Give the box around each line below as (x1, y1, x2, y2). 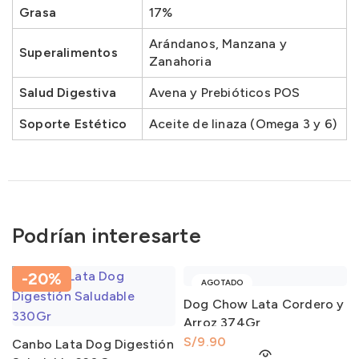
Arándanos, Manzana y (149, 35, 287, 51)
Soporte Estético (19, 115, 127, 131)
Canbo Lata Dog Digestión (12, 336, 174, 352)
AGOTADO (201, 276, 244, 288)
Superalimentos (19, 44, 118, 60)
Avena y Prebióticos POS (149, 84, 301, 100)
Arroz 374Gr (184, 314, 261, 330)
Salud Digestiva (19, 84, 116, 100)
